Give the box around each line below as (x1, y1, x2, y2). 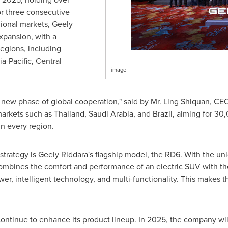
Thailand (53, 108, 84, 120)
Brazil (152, 108, 173, 120)
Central (35, 55, 62, 67)
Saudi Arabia (88, 108, 133, 120)
